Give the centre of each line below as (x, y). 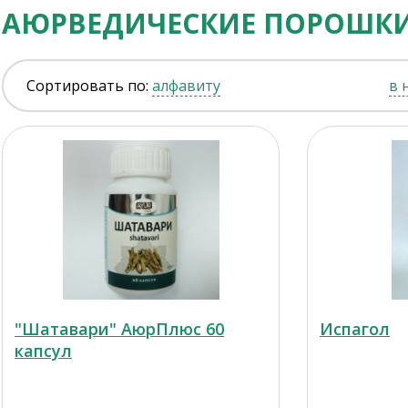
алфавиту (186, 86)
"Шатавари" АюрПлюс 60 (119, 329)
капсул (43, 351)
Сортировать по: (87, 86)
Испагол (355, 329)
